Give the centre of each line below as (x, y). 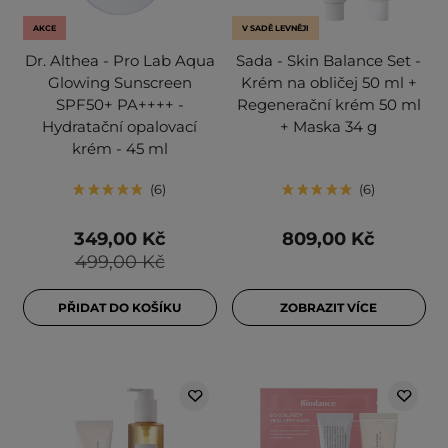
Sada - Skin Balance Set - (328, 61)
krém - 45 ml (119, 149)
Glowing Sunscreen (119, 83)
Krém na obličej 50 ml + (328, 83)
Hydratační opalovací (119, 127)
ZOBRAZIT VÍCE (328, 308)
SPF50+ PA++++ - (119, 105)
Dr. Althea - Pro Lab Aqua (119, 61)
